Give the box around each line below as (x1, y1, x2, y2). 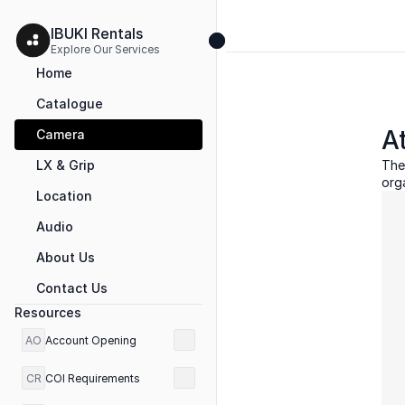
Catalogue (36, 96, 103, 111)
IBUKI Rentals (51, 24, 146, 42)
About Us (36, 250, 95, 265)
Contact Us (36, 280, 108, 296)
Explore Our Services (51, 42, 163, 56)
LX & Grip (36, 157, 95, 173)
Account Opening (45, 333, 137, 347)
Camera (36, 127, 85, 142)
